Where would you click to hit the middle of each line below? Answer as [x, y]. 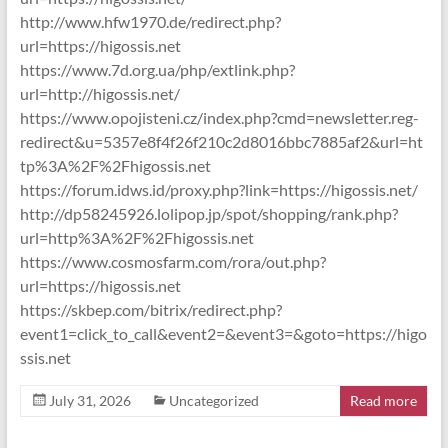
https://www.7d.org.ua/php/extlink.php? [157, 69]
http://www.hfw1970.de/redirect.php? [150, 21]
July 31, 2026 [89, 400]
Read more [384, 400]
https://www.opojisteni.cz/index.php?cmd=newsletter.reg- [219, 117]
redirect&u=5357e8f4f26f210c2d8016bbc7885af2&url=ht [221, 141]
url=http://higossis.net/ [99, 93]
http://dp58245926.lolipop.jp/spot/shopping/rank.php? [208, 213]
